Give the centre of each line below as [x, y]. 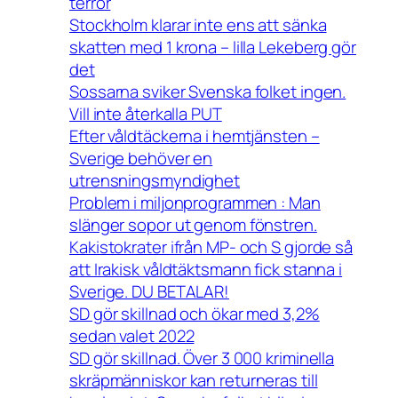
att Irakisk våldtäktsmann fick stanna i [206, 269]
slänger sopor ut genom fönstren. [193, 224]
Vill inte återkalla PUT [146, 113]
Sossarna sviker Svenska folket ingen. [208, 91]
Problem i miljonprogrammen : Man [195, 202]
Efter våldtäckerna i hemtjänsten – [195, 135]
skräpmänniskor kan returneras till [194, 380]
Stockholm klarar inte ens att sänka [198, 24]
